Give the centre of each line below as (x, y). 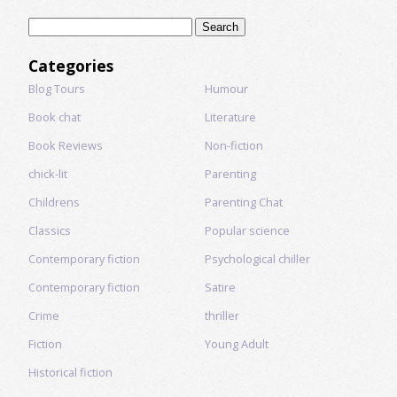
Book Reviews (66, 145)
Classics (50, 230)
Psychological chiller (257, 259)
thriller (222, 315)
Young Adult (236, 344)
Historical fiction (70, 372)
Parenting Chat (243, 202)
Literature (230, 117)
